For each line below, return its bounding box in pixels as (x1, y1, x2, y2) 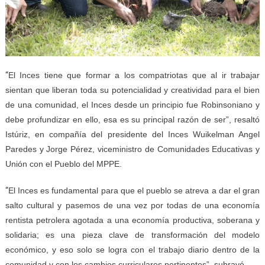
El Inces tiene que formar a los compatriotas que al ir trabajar (8, 70, 260, 80)
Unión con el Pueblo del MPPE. (5, 159, 122, 169)
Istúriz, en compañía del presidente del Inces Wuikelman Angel (5, 129, 260, 139)
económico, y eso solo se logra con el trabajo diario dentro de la (5, 244, 260, 254)
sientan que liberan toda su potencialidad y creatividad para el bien (5, 85, 260, 95)
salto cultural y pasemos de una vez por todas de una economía (5, 200, 260, 210)
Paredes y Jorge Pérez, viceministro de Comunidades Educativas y (5, 144, 260, 154)
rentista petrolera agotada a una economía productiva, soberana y (5, 215, 260, 225)
